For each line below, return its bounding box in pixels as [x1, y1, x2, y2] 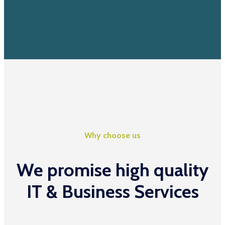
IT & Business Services [26, 180, 199, 202]
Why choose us [84, 130, 141, 140]
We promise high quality [17, 158, 208, 181]
